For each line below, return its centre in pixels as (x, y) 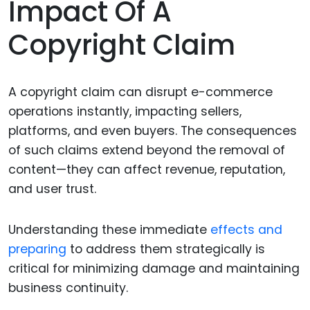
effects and (246, 230)
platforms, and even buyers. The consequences (153, 131)
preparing (37, 249)
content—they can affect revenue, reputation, (147, 170)
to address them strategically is (166, 249)
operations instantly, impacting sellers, (125, 112)
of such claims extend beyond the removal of (147, 151)
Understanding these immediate (109, 230)
